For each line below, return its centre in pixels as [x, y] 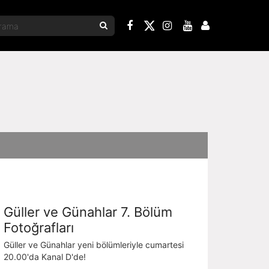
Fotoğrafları [39, 227]
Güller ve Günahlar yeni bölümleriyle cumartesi [94, 244]
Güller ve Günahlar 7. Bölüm [88, 212]
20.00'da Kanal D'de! [45, 256]
